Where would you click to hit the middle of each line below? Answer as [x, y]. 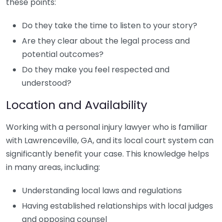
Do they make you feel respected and [96, 70]
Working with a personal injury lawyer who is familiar [107, 127]
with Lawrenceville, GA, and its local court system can [110, 140]
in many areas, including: [53, 167]
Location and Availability [77, 105]
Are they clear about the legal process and [106, 41]
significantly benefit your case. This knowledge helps [108, 154]
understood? [47, 83]
